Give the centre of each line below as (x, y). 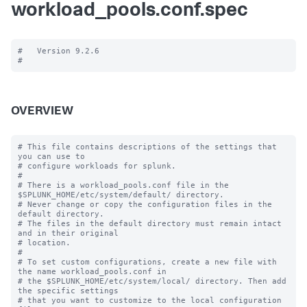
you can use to (51, 156)
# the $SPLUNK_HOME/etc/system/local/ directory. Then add (152, 281)
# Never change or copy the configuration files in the (145, 204)
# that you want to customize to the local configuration (150, 300)
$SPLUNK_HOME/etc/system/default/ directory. (121, 195)
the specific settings (68, 291)
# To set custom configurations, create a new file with (147, 262)
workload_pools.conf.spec (130, 12)
